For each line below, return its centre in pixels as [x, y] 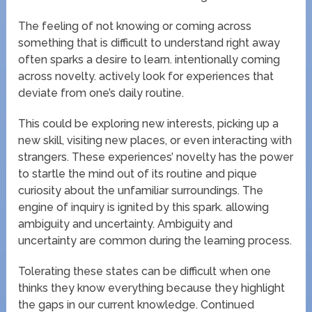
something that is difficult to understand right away [149, 42]
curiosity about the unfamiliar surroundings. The [141, 190]
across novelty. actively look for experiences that [146, 76]
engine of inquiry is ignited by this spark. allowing [144, 207]
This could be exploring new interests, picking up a [149, 123]
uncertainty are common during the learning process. [155, 240]
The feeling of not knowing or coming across [135, 26]
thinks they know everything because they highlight [152, 288]
